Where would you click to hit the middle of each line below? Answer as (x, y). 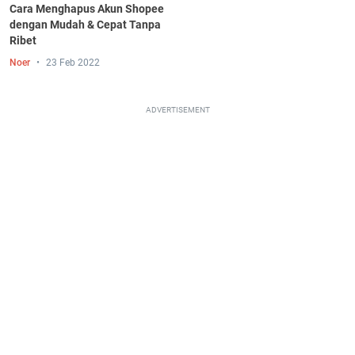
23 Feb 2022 (73, 62)
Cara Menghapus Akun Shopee (87, 8)
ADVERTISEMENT (177, 109)
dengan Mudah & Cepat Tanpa (85, 24)
